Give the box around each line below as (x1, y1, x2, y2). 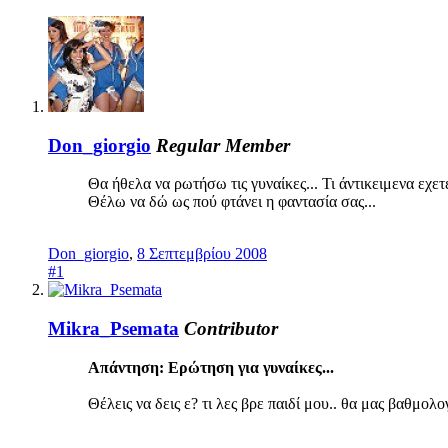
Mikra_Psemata (48, 318, 179, 340)
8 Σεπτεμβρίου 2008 (137, 245, 267, 263)
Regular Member (156, 134, 290, 156)
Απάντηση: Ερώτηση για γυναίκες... (88, 358, 334, 376)
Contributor (184, 318, 278, 340)
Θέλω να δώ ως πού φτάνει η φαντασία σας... (88, 193, 388, 211)
